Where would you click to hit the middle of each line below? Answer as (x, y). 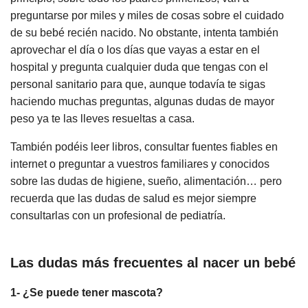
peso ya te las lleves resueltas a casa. (102, 118)
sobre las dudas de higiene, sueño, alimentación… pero (146, 181)
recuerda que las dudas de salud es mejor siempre (133, 198)
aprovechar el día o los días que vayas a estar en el (135, 49)
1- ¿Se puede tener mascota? (87, 293)
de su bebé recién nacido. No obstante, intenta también (144, 32)
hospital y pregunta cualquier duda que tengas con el (139, 67)
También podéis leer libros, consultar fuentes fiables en (144, 146)
